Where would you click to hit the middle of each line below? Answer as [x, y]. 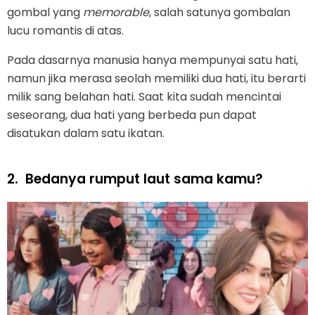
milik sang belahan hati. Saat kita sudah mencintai [144, 96]
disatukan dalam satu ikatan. [86, 133]
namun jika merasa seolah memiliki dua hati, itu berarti [156, 78]
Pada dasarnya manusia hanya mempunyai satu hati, [153, 60]
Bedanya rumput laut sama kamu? [144, 179]
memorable [116, 12]
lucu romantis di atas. [65, 30]
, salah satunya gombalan [220, 12]
